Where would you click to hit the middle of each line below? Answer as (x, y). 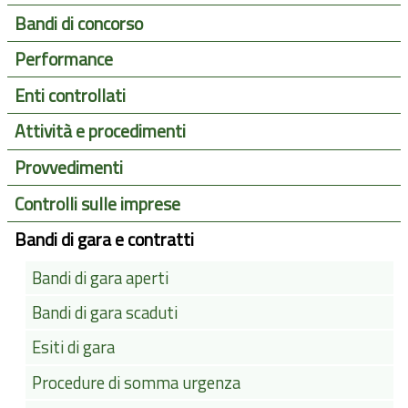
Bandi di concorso (78, 23)
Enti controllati (70, 95)
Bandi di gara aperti (101, 277)
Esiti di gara (74, 347)
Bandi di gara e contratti (104, 240)
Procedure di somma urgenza (137, 382)
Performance (63, 60)
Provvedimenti (68, 168)
